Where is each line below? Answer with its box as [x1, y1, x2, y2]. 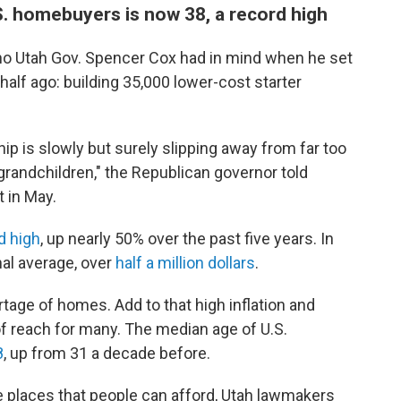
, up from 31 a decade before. [4, 344, 210, 363]
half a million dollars [115, 253, 255, 272]
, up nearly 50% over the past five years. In [40, 229, 334, 248]
